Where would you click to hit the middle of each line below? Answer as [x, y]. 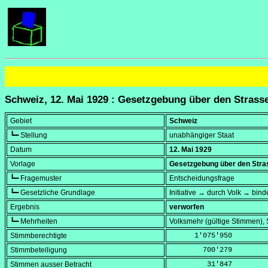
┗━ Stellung [29, 135]
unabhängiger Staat [202, 135]
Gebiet [21, 121]
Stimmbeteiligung [39, 250]
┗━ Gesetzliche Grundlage [53, 193]
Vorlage [23, 164]
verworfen [187, 207]
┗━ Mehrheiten [34, 222]
